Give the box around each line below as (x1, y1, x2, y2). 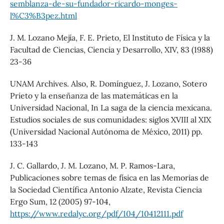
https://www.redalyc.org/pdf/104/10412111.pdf (9, 208, 183, 218)
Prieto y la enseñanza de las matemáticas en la (9, 90, 178, 100)
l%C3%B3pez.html (9, 10, 77, 20)
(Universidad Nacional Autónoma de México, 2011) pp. (9, 126, 202, 136)
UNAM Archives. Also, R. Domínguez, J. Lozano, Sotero (9, 78, 207, 88)
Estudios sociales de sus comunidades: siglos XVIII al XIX (9, 114, 211, 124)
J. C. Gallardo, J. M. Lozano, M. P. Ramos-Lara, (9, 160, 175, 170)
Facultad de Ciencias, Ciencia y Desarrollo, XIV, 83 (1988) (9, 44, 213, 54)
